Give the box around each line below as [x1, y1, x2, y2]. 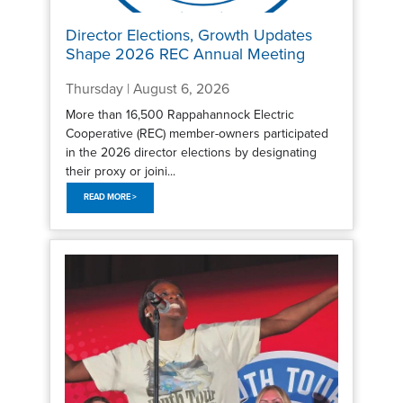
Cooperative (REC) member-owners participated [65, 125, 328, 141]
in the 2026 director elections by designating [65, 144, 317, 160]
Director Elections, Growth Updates [65, 25, 312, 46]
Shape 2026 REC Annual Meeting [65, 44, 305, 65]
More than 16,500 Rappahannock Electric [65, 106, 294, 122]
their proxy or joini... [65, 163, 175, 179]
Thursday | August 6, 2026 [65, 80, 229, 99]
